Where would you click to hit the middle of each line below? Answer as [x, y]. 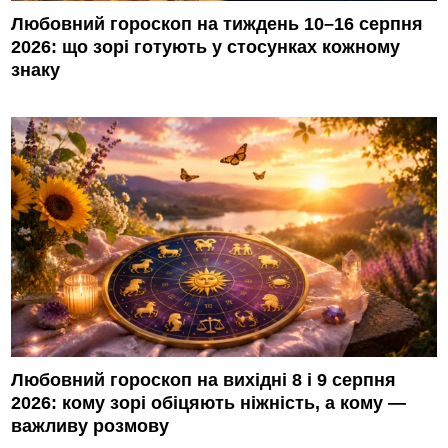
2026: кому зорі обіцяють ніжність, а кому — [209, 402]
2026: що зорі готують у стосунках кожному [206, 46]
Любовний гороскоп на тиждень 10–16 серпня [217, 23]
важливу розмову [90, 425]
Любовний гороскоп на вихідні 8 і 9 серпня [204, 379]
